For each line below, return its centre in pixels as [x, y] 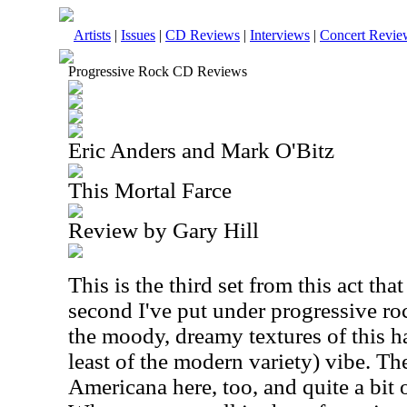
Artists [92, 35]
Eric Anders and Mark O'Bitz [201, 150]
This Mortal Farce [150, 190]
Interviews [280, 35]
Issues [138, 35]
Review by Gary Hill [164, 230]
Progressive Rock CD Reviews [158, 71]
